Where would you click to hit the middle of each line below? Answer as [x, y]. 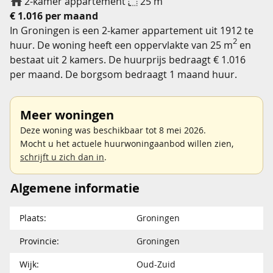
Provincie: [39, 241]
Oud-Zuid [156, 264]
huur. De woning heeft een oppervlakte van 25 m [121, 45]
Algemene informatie [75, 188]
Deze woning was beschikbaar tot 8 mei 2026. [113, 130]
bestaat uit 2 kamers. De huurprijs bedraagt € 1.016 [128, 60]
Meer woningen [67, 115]
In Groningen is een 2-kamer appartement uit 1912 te [132, 30]
